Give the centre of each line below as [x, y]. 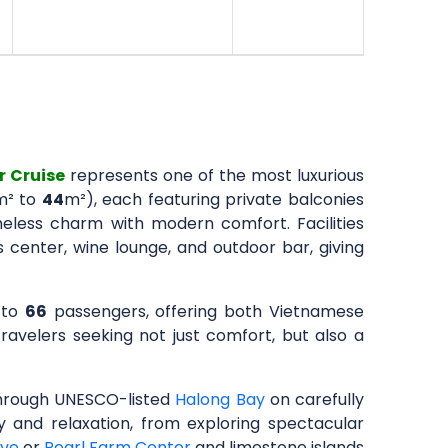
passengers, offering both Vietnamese [205, 311]
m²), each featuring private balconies [213, 199]
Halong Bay [220, 399]
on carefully [314, 399]
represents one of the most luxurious [214, 175]
